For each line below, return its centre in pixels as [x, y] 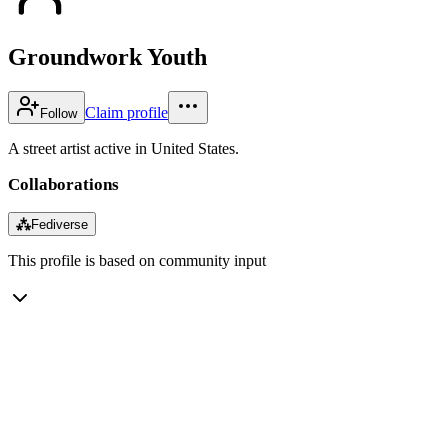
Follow [58, 113]
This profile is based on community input [137, 260]
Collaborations [63, 184]
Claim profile [126, 112]
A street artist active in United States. [123, 148]
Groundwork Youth [107, 56]
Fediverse [59, 224]
